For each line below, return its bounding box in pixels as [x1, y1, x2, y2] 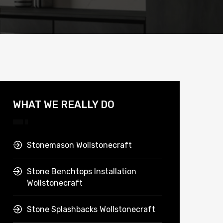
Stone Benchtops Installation [27, 167, 136, 177]
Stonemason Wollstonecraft [27, 140, 132, 150]
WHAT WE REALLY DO [13, 99, 114, 111]
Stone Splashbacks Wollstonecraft [27, 205, 155, 215]
